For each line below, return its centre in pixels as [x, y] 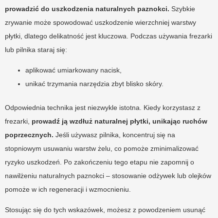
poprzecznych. [29, 135]
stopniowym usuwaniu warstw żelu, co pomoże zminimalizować [102, 148]
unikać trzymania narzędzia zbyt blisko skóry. [94, 83]
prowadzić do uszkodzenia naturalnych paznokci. [87, 9]
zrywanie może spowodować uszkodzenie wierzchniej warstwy [100, 22]
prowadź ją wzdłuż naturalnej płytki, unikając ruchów [119, 121]
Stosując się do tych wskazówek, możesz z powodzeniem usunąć [105, 209]
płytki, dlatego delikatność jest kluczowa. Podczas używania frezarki [109, 36]
